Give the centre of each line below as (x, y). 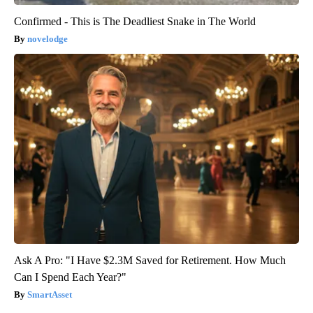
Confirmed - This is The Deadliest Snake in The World (135, 22)
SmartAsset (50, 295)
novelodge (48, 39)
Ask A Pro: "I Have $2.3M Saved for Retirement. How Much (150, 261)
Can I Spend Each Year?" (70, 277)
